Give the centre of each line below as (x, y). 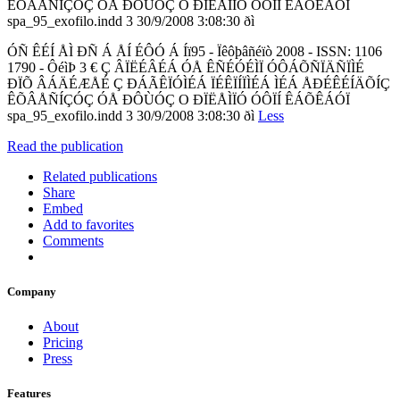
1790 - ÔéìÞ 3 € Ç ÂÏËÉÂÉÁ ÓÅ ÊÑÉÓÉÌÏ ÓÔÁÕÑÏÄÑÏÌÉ (186, 67)
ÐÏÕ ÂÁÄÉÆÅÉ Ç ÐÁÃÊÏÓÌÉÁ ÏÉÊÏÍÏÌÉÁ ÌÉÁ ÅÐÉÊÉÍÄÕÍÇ (199, 83)
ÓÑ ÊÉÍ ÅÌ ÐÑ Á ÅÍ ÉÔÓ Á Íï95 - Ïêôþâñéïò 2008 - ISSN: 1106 (195, 51)
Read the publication (65, 146)
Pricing (63, 343)
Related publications (100, 176)
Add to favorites (88, 224)
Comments (73, 240)
